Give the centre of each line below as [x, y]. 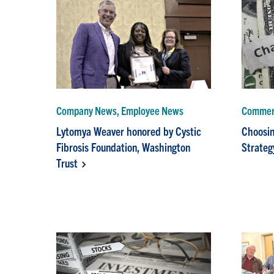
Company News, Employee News [120, 111]
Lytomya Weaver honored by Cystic [129, 131]
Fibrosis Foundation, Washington [124, 147]
